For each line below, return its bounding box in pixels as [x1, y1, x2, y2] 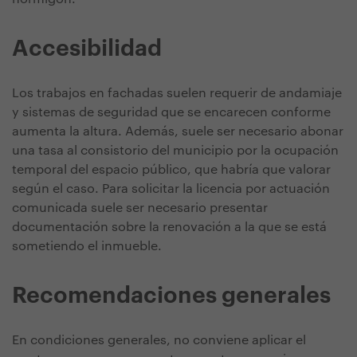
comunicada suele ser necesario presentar [12, 202, 268, 215]
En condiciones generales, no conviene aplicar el [12, 334, 306, 347]
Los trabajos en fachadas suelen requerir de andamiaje [12, 87, 342, 100]
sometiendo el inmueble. [12, 240, 168, 253]
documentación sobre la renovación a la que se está [12, 221, 327, 234]
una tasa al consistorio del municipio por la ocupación [12, 144, 339, 158]
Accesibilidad [12, 37, 162, 61]
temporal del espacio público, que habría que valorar [12, 163, 331, 177]
